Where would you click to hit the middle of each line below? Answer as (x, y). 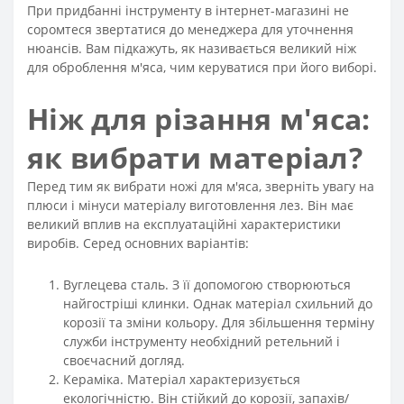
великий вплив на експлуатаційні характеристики (184, 224)
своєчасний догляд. (124, 360)
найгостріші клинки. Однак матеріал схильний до (218, 303)
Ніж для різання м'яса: (199, 119)
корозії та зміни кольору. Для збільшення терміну (219, 322)
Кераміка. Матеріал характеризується (182, 379)
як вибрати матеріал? (195, 157)
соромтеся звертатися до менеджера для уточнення (190, 29)
